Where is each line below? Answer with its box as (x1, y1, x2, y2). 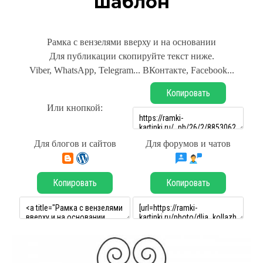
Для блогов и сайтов (33, 139, 116, 149)
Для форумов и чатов (146, 139, 231, 149)
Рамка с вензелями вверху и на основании (47, 37, 216, 47)
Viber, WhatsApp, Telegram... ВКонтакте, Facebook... (29, 65, 234, 75)
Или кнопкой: (47, 103, 103, 113)
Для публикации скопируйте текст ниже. (49, 51, 214, 61)
